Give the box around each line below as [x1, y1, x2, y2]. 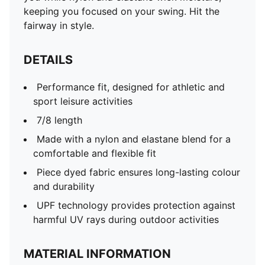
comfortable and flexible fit [33, 147, 156, 159]
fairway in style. [24, 20, 94, 31]
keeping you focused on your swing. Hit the [24, 5, 219, 17]
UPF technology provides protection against [37, 199, 235, 211]
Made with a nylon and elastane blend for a [37, 133, 231, 145]
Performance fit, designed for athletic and [37, 81, 225, 93]
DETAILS [24, 53, 73, 67]
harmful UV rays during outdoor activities [33, 214, 219, 225]
